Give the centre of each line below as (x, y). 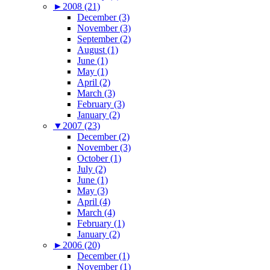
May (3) (93, 191)
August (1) (98, 50)
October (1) (99, 159)
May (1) (93, 72)
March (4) (96, 213)
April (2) (94, 83)
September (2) (104, 39)
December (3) (103, 17)
